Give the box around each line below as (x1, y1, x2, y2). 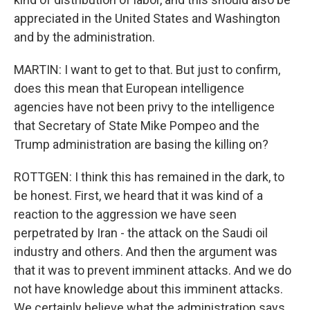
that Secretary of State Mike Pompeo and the (14, 118, 259, 133)
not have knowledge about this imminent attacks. (14, 282, 283, 296)
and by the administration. (14, 30, 155, 44)
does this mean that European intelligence (14, 81, 244, 95)
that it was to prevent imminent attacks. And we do (14, 263, 291, 277)
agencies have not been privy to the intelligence (14, 100, 275, 114)
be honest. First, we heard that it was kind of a (14, 188, 263, 203)
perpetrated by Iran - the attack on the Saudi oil (14, 226, 268, 240)
